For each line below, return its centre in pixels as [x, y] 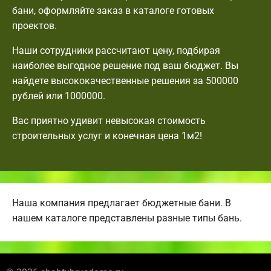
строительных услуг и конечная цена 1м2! [107, 135]
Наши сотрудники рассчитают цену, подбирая [116, 50]
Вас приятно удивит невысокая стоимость [109, 120]
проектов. [34, 25]
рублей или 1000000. [59, 96]
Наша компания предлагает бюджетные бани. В [122, 203]
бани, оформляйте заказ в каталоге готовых [113, 10]
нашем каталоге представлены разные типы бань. [127, 218]
